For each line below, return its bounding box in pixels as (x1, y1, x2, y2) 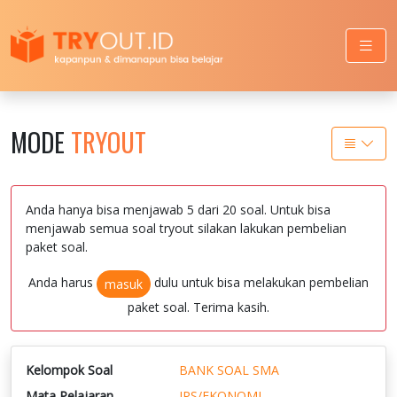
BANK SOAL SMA (178, 361, 279, 378)
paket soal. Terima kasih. (128, 298, 269, 315)
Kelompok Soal (26, 361, 113, 378)
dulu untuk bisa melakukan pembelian (151, 274, 369, 292)
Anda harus (28, 274, 97, 292)
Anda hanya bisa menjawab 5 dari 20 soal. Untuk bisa (26, 200, 331, 218)
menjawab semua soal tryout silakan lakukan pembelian (26, 219, 346, 237)
